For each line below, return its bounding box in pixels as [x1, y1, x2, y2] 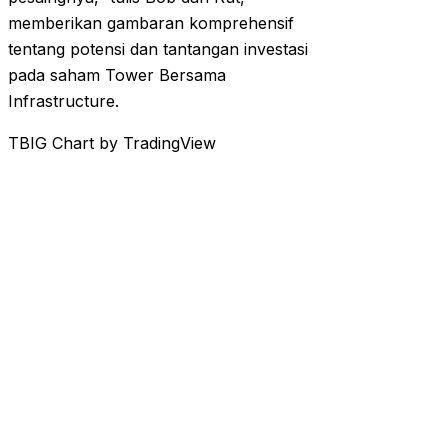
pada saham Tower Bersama [8, 65, 226, 86]
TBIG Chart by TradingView [8, 133, 216, 154]
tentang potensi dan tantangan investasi [8, 39, 308, 60]
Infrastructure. [8, 91, 119, 112]
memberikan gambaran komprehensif [8, 13, 294, 34]
